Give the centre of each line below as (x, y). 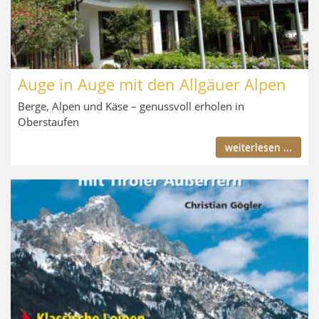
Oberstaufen (48, 121)
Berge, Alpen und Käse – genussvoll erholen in (131, 106)
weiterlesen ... (258, 147)
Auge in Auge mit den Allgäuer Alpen (152, 84)
